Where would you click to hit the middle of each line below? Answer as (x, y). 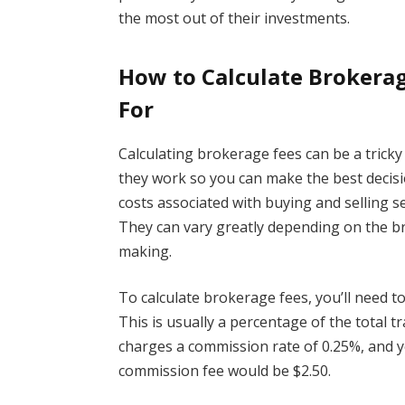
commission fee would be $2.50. (225, 371)
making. (146, 251)
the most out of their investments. (235, 19)
